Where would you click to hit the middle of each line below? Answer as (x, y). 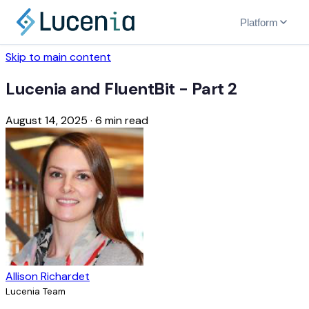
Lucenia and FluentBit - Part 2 (121, 88)
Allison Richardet (48, 276)
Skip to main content (58, 57)
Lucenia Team (36, 291)
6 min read (122, 120)
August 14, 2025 (47, 120)
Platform (259, 22)
